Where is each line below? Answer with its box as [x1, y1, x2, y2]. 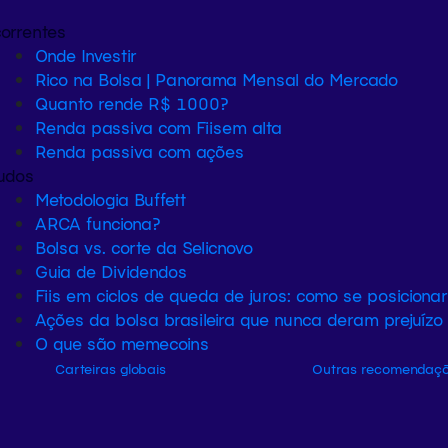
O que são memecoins [35, 331, 209, 354]
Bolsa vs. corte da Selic [35, 235, 217, 258]
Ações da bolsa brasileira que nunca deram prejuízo [35, 307, 443, 330]
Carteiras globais [55, 359, 166, 377]
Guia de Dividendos [35, 259, 187, 282]
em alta [222, 115, 282, 138]
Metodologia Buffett [35, 187, 186, 210]
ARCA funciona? [35, 211, 160, 234]
